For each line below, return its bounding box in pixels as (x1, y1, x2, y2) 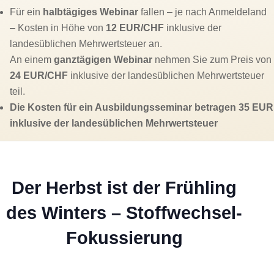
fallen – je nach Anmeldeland (138, 7, 267, 17)
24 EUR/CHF (10, 70, 68, 81)
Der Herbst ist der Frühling (12, 178, 237, 198)
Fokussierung (65, 228, 183, 248)
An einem (10, 54, 54, 65)
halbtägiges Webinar (43, 7, 138, 17)
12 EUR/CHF (106, 23, 164, 33)
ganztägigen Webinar (54, 54, 152, 65)
